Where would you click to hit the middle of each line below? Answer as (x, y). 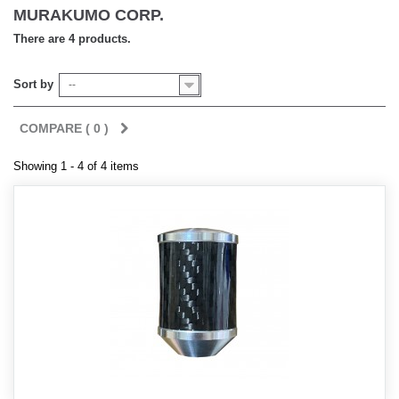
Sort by (33, 84)
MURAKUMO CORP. (91, 15)
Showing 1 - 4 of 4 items (76, 166)
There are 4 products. (72, 39)
